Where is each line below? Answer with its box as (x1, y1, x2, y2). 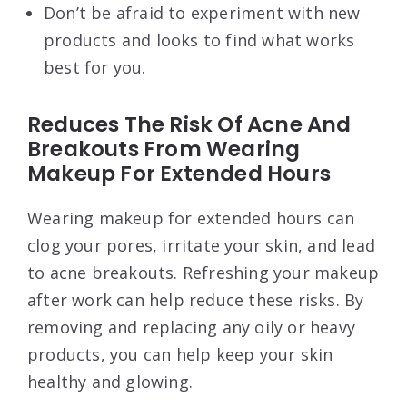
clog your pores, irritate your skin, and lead (27, 233, 376, 256)
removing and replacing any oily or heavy (27, 315, 356, 338)
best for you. (44, 55, 146, 78)
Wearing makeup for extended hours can (27, 206, 355, 229)
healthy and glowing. (27, 370, 193, 392)
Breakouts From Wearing (27, 134, 301, 164)
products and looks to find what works (44, 28, 355, 51)
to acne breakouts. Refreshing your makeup (27, 261, 380, 283)
